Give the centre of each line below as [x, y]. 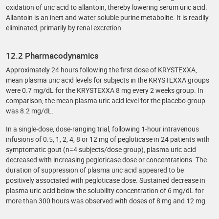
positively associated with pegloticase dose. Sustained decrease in [106, 180]
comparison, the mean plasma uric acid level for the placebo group [106, 100]
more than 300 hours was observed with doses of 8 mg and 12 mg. [107, 201]
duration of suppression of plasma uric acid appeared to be [95, 170]
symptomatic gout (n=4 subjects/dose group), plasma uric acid [101, 149]
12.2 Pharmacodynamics [52, 55]
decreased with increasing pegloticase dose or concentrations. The [106, 160]
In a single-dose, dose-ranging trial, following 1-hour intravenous [102, 129]
